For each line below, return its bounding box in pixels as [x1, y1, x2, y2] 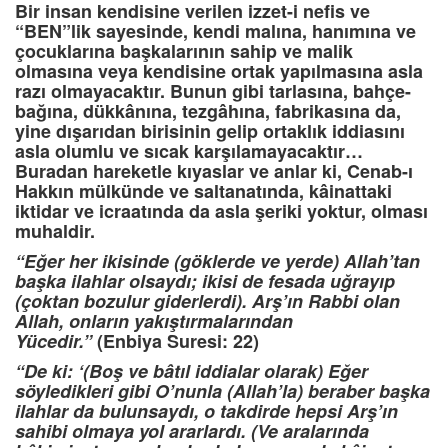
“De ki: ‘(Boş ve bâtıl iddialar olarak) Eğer [15, 358, 368, 385]
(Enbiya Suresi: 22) [92, 328, 259, 355]
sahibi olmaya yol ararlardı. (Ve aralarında [15, 418, 369, 445]
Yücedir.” [15, 328, 92, 355]
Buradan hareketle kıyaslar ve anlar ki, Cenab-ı [15, 158, 413, 185]
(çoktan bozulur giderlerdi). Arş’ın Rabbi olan [15, 288, 400, 315]
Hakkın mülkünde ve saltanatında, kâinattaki [15, 178, 392, 205]
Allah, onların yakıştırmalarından [15, 308, 293, 335]
